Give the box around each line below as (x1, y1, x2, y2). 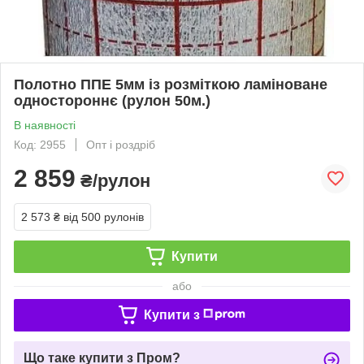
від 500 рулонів (63, 210, 144, 223)
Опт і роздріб (86, 137, 155, 151)
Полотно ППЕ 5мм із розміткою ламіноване (14, 76, 327, 93)
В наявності (14, 118, 76, 132)
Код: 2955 (14, 137, 66, 151)
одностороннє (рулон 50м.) (14, 92, 210, 109)
